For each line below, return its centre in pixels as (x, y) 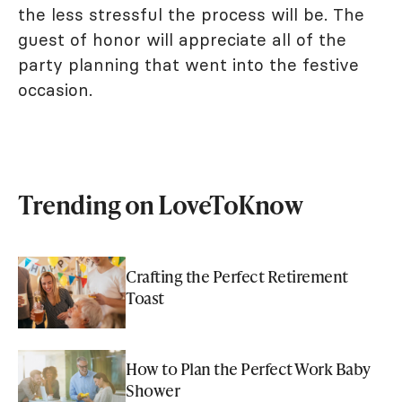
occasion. (55, 90)
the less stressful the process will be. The (191, 15)
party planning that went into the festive (188, 65)
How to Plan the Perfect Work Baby (248, 368)
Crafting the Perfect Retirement (237, 276)
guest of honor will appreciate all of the (182, 40)
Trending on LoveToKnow (160, 205)
